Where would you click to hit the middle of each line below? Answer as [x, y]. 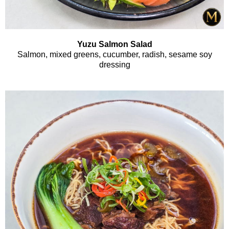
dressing [114, 65]
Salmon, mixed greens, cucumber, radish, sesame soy [114, 55]
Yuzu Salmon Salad [114, 44]
